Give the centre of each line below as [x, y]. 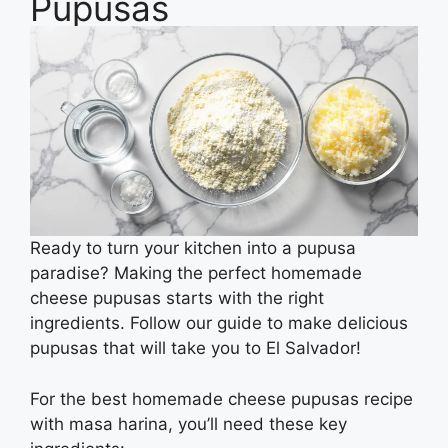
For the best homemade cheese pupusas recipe [221, 398]
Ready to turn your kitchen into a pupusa [193, 248]
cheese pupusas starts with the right [177, 298]
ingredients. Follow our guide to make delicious [219, 323]
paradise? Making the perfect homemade [196, 273]
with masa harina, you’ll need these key [188, 423]
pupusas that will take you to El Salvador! [195, 348]
